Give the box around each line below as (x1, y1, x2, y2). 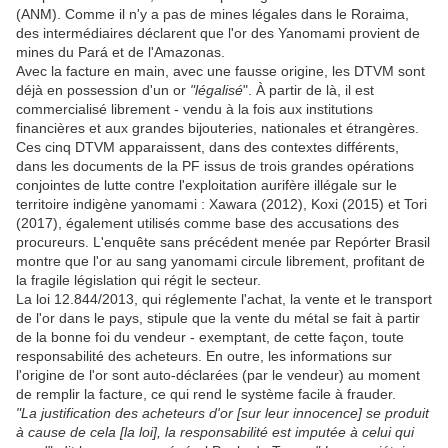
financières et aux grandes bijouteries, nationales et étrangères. (16, 120, 423, 137)
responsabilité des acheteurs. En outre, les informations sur (16, 348, 392, 365)
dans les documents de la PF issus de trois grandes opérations (16, 158, 414, 175)
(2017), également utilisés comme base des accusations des (16, 215, 399, 232)
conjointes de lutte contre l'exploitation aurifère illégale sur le (16, 177, 397, 194)
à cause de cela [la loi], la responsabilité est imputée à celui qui (16, 424, 414, 441)
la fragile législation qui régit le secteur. (16, 272, 261, 289)
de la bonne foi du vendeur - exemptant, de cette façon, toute (16, 329, 404, 346)
